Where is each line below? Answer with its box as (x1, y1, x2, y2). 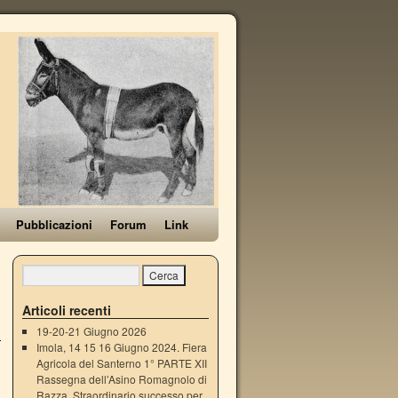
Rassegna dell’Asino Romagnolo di (36, 371, 207, 386)
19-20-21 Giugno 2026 (36, 323, 147, 338)
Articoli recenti (22, 301, 111, 319)
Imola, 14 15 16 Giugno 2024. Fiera (36, 339, 207, 354)
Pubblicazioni (16, 216, 92, 233)
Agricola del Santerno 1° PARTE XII (36, 355, 207, 370)
